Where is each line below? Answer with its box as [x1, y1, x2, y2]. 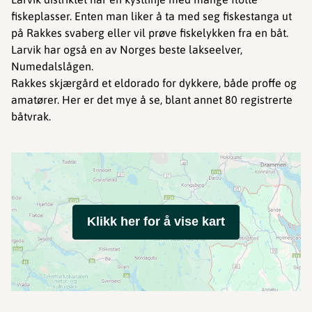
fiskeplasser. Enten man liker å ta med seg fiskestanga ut [11, 10, 292, 22]
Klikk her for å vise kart [87, 214, 225, 228]
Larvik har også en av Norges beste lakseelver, [11, 43, 242, 56]
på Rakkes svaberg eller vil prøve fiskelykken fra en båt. [11, 26, 288, 39]
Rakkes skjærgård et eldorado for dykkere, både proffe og [11, 77, 297, 89]
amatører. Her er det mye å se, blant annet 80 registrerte [11, 93, 292, 106]
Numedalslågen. [11, 60, 93, 72]
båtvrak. [11, 110, 51, 123]
